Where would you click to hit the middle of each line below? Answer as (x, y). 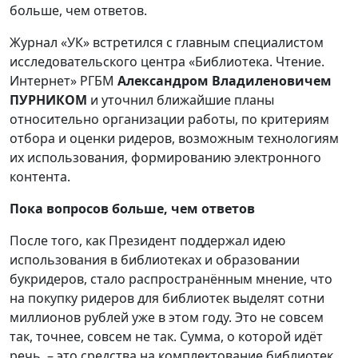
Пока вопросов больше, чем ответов (132, 209)
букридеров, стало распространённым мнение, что (171, 279)
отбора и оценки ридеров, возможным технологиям (174, 139)
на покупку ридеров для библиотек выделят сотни (167, 298)
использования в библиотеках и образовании (155, 260)
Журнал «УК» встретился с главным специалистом (167, 43)
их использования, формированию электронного (165, 158)
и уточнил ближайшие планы (181, 100)
